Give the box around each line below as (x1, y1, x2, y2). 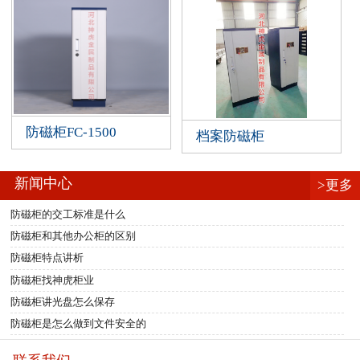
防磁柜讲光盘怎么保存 (10, 295, 116, 308)
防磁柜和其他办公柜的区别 (10, 230, 137, 243)
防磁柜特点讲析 (10, 252, 84, 264)
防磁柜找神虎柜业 (10, 273, 95, 286)
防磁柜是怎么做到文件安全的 (10, 317, 147, 330)
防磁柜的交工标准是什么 (10, 207, 126, 220)
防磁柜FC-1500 (25, 125, 117, 141)
